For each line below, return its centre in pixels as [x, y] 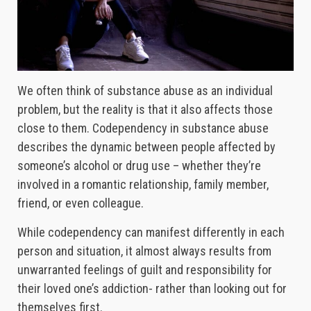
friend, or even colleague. [81, 203]
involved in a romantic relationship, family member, [143, 185]
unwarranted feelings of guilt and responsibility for [145, 270]
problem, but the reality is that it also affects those [145, 110]
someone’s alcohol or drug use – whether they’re [139, 166]
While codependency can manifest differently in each [151, 233]
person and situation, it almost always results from [144, 251]
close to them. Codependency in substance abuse [143, 128]
